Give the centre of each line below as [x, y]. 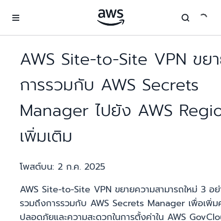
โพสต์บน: [39, 167]
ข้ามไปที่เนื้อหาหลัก [32, 10]
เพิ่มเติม [46, 136]
